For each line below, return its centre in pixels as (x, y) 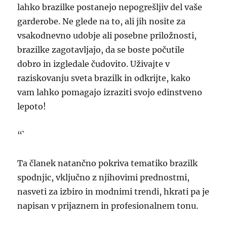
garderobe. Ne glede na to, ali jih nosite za (102, 21)
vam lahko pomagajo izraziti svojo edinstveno (110, 92)
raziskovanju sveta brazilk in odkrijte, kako (104, 78)
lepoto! (32, 106)
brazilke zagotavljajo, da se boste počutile (101, 50)
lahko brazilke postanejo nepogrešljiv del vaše (110, 7)
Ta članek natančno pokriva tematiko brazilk (108, 163)
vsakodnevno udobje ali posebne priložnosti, (107, 35)
